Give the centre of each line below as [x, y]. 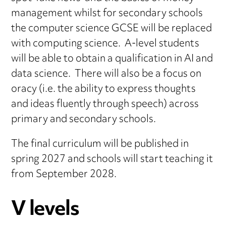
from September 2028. [64, 175]
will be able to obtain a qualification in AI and [112, 60]
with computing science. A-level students [105, 44]
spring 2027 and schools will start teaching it [112, 160]
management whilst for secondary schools [107, 14]
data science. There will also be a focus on [106, 75]
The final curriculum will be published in [100, 145]
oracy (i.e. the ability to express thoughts [104, 90]
